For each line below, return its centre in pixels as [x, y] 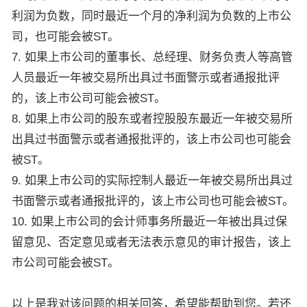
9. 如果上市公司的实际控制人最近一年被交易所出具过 [152, 181]
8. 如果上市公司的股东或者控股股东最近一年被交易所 [152, 119]
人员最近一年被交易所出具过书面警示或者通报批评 [146, 78]
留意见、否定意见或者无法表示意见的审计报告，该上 [151, 242]
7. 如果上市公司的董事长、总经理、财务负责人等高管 [152, 57]
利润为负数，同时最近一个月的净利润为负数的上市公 [151, 16]
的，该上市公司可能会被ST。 [89, 98]
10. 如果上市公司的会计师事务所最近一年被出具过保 [149, 222]
